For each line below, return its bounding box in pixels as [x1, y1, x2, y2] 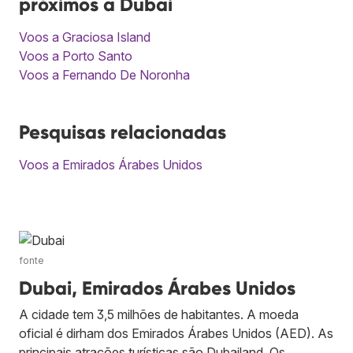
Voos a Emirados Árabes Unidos [19, 156, 203, 173]
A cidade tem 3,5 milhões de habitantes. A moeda [19, 306, 299, 322]
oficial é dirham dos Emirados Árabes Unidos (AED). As [19, 325, 333, 341]
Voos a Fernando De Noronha [19, 66, 190, 83]
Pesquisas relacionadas [19, 120, 226, 143]
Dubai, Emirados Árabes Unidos [19, 276, 295, 299]
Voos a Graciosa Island [19, 28, 150, 45]
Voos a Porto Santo [19, 47, 132, 64]
